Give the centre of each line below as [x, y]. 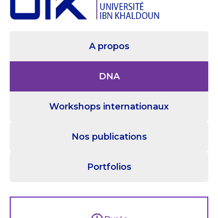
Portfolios [109, 167]
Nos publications [109, 136]
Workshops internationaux [109, 106]
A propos [109, 46]
